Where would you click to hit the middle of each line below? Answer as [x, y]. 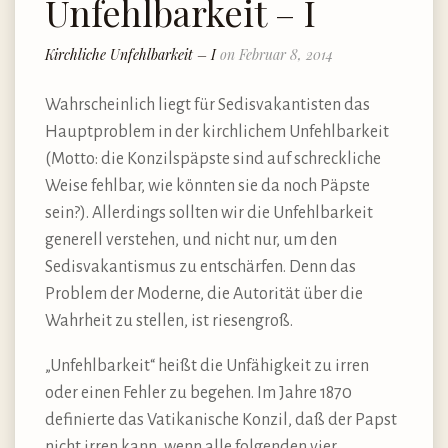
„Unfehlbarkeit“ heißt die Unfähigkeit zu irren [207, 366]
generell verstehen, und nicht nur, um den [191, 240]
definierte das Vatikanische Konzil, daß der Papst [221, 420]
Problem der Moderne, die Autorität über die [204, 294]
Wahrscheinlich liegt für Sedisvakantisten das [207, 105]
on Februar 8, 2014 [276, 55]
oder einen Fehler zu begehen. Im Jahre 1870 [198, 393]
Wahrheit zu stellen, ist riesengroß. [169, 321]
